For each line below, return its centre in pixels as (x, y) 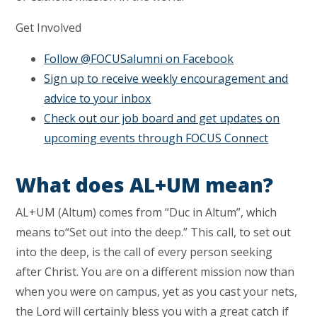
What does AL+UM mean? (145, 185)
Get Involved (49, 28)
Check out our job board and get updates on (162, 119)
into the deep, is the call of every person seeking (144, 252)
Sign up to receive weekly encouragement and (166, 79)
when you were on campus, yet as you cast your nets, (157, 292)
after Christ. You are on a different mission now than (155, 272)
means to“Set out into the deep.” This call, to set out (154, 232)
